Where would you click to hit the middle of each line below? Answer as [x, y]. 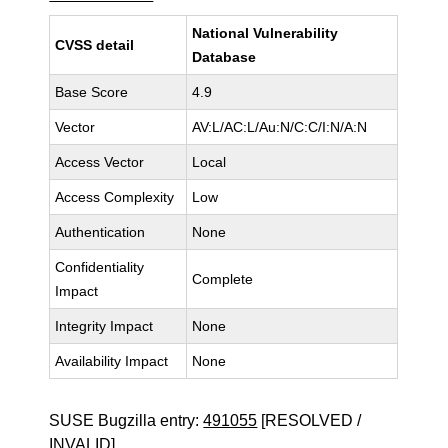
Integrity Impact [104, 326]
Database [224, 57]
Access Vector [100, 162]
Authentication [100, 232]
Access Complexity [115, 197]
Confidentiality [100, 267]
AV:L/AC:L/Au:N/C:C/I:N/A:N [280, 127]
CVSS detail [95, 45]
